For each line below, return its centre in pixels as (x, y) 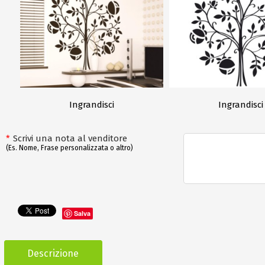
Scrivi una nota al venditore (70, 138)
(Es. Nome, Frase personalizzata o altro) (70, 148)
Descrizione (53, 253)
